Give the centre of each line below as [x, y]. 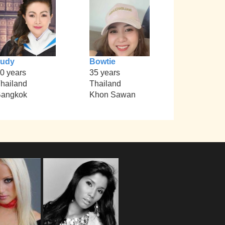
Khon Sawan [112, 95]
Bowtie [102, 62]
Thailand [105, 84]
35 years [104, 73]
